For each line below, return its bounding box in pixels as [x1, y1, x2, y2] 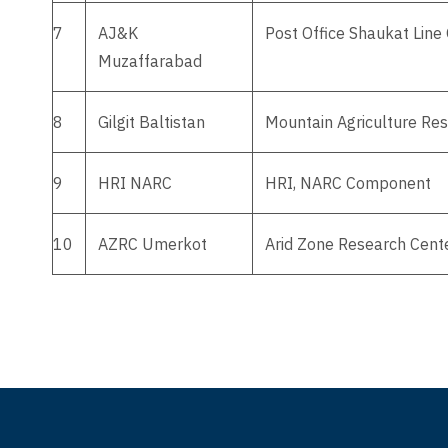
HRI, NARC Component [265, 173, 431, 193]
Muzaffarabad [98, 51, 202, 71]
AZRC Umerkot [98, 234, 207, 254]
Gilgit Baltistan [98, 112, 205, 132]
